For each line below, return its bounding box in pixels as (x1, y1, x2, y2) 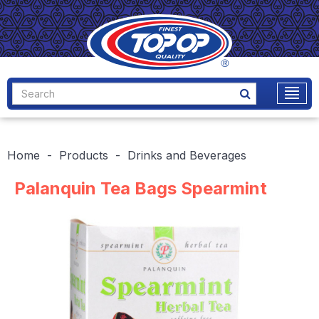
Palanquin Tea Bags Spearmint (14, 177, 267, 199)
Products (59, 147, 108, 162)
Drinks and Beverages (127, 147, 246, 162)
